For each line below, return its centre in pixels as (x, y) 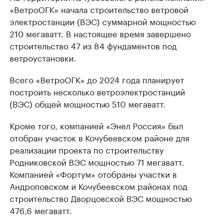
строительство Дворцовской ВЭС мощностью (101, 198)
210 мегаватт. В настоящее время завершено (100, 33)
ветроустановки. (43, 57)
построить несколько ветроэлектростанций (97, 91)
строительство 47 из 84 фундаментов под (93, 45)
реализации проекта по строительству (87, 149)
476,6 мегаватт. (41, 210)
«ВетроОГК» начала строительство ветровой (99, 9)
